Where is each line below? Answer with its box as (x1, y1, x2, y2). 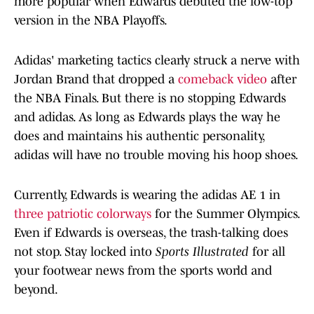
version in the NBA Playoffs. (14, 13, 168, 28)
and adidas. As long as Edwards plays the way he (14, 110, 280, 125)
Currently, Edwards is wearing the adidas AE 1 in (14, 188, 280, 203)
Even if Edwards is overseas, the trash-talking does (14, 226, 288, 240)
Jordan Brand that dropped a (14, 72, 178, 87)
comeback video (178, 72, 267, 87)
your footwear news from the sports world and (14, 264, 272, 278)
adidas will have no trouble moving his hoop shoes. (14, 148, 299, 163)
